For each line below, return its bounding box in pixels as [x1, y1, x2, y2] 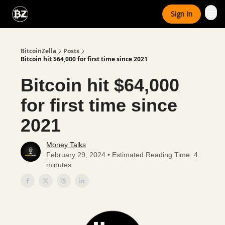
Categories [40, 8, 71, 16]
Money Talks [46, 141, 86, 149]
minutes [46, 161, 72, 169]
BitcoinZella [21, 47, 56, 55]
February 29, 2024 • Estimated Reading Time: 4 [46, 151, 198, 159]
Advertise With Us [89, 11, 139, 19]
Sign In [171, 9, 192, 19]
